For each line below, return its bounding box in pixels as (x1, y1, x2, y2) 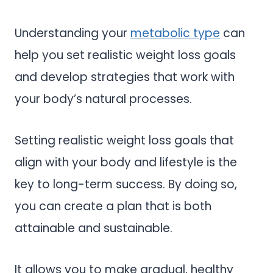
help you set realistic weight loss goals (15, 46, 236, 63)
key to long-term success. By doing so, (15, 175, 237, 193)
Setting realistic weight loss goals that (15, 132, 234, 149)
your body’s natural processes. (15, 90, 192, 107)
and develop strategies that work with (15, 68, 235, 85)
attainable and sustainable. (15, 219, 175, 236)
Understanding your (15, 24, 130, 41)
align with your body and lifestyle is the (15, 154, 237, 171)
